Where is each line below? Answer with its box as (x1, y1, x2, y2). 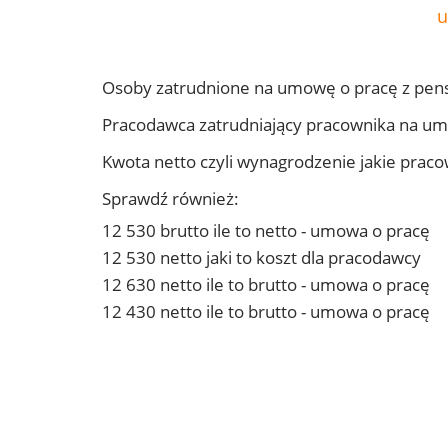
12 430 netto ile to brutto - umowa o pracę (102, 300, 430, 324)
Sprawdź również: (102, 187, 239, 211)
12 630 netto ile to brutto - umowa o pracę (102, 273, 430, 297)
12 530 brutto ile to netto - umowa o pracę (102, 219, 430, 243)
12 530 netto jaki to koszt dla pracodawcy (102, 246, 421, 270)
